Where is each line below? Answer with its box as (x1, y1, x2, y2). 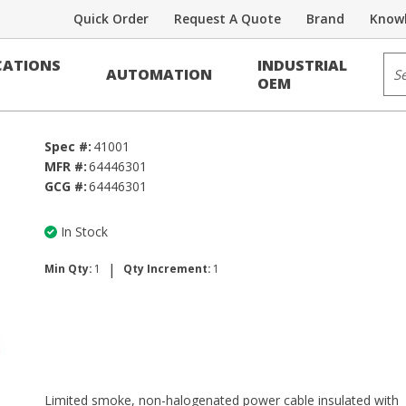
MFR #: (44, 158, 87, 175)
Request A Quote (174, 10, 281, 27)
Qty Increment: (123, 261, 211, 276)
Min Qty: (44, 261, 92, 276)
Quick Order (73, 10, 149, 27)
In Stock (61, 223, 108, 240)
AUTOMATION (106, 64, 213, 84)
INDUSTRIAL (257, 55, 348, 75)
